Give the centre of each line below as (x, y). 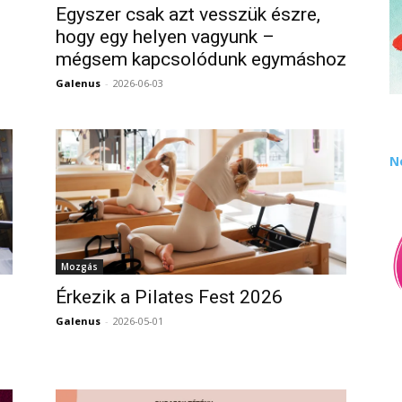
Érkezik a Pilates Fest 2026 (169, 297)
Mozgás (79, 267)
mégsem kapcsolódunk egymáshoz (201, 59)
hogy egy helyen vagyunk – (165, 37)
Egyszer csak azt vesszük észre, (188, 14)
